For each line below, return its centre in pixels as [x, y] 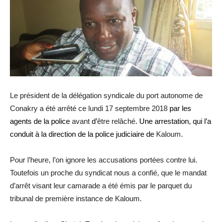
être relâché [116, 121]
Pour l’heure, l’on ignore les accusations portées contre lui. [104, 160]
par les [179, 108]
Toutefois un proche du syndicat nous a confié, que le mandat [108, 172]
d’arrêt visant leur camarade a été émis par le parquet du [101, 185]
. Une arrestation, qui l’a [173, 121]
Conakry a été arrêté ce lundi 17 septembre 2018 [89, 108]
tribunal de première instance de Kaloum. [76, 198]
